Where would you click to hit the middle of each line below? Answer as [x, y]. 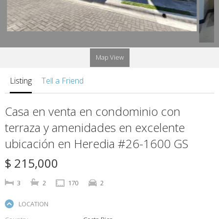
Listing [21, 80]
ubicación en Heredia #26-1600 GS [97, 143]
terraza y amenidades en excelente [95, 127]
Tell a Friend [63, 80]
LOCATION [33, 204]
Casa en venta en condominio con [93, 111]
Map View [109, 57]
